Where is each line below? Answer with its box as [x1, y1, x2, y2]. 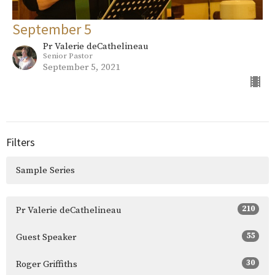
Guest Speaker [16, 231, 76, 243]
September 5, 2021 [43, 61, 120, 73]
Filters [6, 134, 35, 149]
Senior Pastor [43, 50, 93, 61]
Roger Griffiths [16, 258, 77, 270]
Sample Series [16, 165, 75, 176]
